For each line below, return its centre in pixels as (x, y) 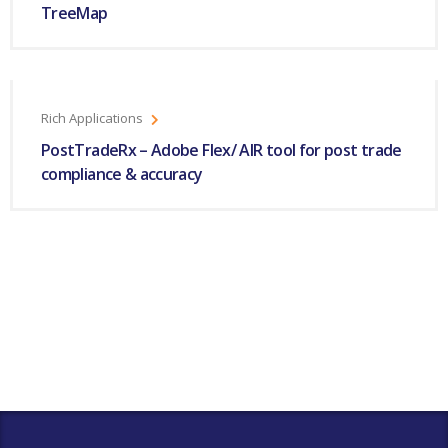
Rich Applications (92, 118)
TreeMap (74, 13)
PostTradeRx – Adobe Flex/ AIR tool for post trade (221, 150)
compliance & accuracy (122, 174)
